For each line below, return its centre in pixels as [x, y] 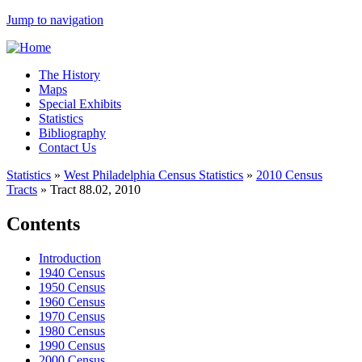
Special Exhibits [80, 104]
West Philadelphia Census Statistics [154, 175]
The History [69, 75]
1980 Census [72, 330]
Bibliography [72, 133]
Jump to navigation [55, 20]
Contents [43, 223]
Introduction [70, 258]
